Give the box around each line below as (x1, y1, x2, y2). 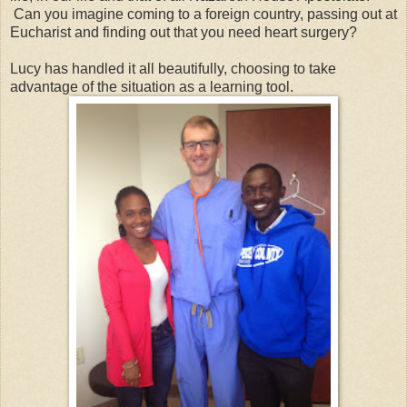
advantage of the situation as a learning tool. (10, 78, 293, 94)
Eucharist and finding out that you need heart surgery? (10, 24, 357, 40)
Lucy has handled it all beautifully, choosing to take (10, 60, 336, 76)
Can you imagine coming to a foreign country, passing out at (10, 5, 397, 22)
